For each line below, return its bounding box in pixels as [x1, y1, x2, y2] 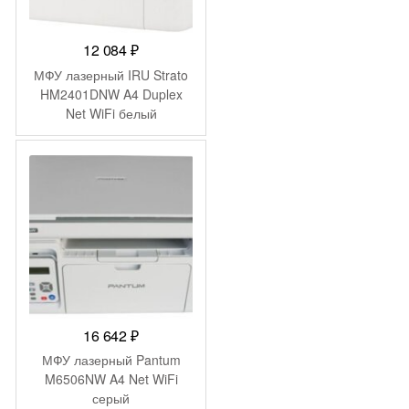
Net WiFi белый [65, 103, 157, 122]
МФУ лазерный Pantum [41, 351, 181, 370]
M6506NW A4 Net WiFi [44, 370, 178, 389]
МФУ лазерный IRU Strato [34, 65, 188, 84]
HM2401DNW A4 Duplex [39, 84, 183, 103]
